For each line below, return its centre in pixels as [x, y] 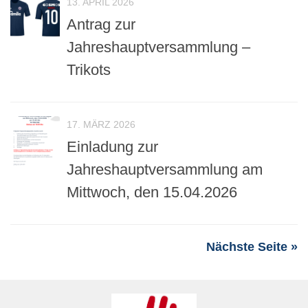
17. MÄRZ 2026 [101, 124]
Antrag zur [101, 24]
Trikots [89, 69]
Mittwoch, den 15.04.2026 [152, 192]
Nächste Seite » [252, 246]
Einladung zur [112, 146]
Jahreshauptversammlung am [165, 169]
